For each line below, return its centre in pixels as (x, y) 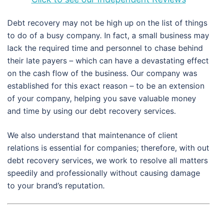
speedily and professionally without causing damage (104, 173)
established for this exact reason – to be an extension (106, 86)
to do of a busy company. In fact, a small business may (108, 36)
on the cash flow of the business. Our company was (102, 73)
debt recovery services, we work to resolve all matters (108, 161)
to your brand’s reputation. (56, 186)
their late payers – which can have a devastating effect (108, 61)
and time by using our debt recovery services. (92, 111)
